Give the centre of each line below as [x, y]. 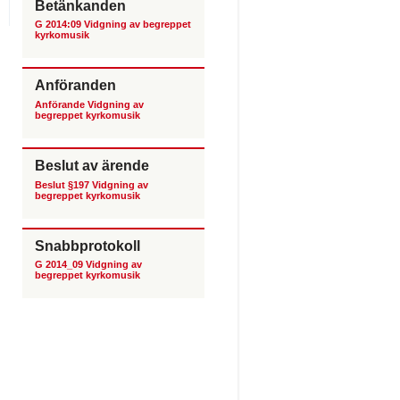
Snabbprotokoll [87, 245]
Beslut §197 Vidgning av [92, 184]
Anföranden [75, 85]
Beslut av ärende [92, 166]
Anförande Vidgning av [89, 105]
